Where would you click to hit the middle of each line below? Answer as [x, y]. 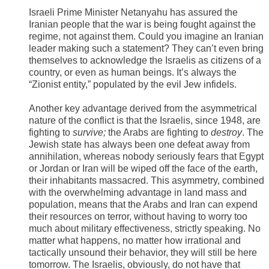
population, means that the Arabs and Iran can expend [143, 205]
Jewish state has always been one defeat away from [139, 145]
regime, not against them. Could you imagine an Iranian [146, 37]
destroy [226, 133]
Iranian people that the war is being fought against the [142, 25]
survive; [90, 133]
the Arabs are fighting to [159, 133]
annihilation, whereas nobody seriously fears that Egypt [146, 157]
